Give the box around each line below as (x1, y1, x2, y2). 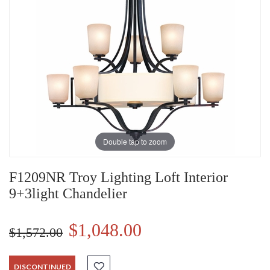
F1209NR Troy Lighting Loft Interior (9, 169, 228, 186)
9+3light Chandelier (9, 186, 127, 202)
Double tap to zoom (103, 136, 167, 146)
